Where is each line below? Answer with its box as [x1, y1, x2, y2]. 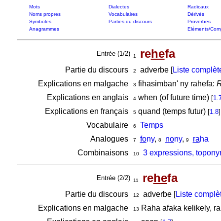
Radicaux [187, 4, 209, 9]
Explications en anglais [46, 93, 130, 102]
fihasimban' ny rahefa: [136, 79, 217, 88]
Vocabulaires [108, 11, 138, 17]
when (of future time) [136, 93, 211, 102]
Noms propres [29, 11, 61, 17]
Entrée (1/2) [96, 50, 130, 57]
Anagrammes [29, 26, 59, 32]
